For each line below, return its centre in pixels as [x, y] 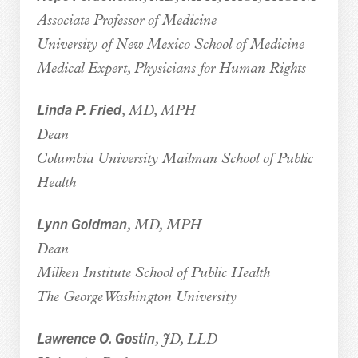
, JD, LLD [186, 340]
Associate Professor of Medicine [126, 21]
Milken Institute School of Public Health [153, 273]
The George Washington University [136, 297]
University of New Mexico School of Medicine [170, 45]
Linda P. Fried [79, 109]
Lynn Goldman [82, 223]
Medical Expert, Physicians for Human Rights [171, 69]
